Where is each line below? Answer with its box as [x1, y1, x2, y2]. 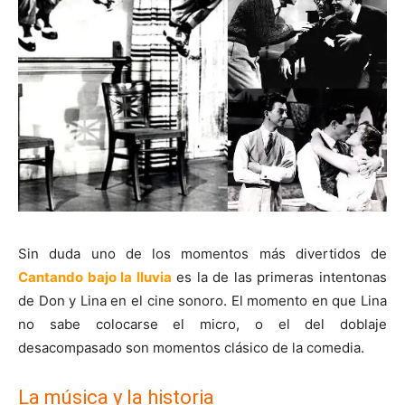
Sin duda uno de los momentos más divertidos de [18, 244, 387, 262]
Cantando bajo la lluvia [18, 268, 172, 286]
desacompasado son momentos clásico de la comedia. [18, 338, 364, 356]
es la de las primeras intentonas [171, 268, 388, 286]
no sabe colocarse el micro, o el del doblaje [18, 315, 387, 333]
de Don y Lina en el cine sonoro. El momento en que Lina [18, 291, 387, 309]
